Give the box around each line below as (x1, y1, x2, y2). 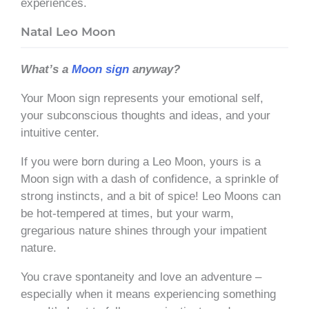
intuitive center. (21, 126, 103, 139)
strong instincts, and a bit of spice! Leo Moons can (21, 189, 281, 203)
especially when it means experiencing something (21, 287, 276, 301)
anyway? (129, 62, 180, 76)
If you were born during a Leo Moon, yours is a (21, 154, 261, 168)
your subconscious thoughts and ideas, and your (21, 108, 270, 122)
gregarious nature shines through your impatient (21, 223, 267, 237)
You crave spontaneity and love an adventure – (21, 270, 261, 283)
